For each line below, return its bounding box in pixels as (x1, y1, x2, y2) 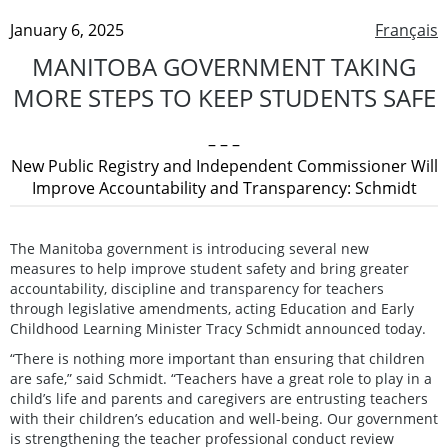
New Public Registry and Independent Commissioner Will (10, 154, 438, 177)
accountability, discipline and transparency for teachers (10, 278, 384, 298)
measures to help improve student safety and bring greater (10, 258, 409, 278)
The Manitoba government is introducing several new (10, 238, 369, 258)
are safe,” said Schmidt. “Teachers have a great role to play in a (10, 368, 432, 388)
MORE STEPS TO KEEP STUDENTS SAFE (12, 80, 436, 114)
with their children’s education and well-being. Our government (10, 408, 438, 428)
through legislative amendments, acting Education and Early (10, 298, 414, 318)
